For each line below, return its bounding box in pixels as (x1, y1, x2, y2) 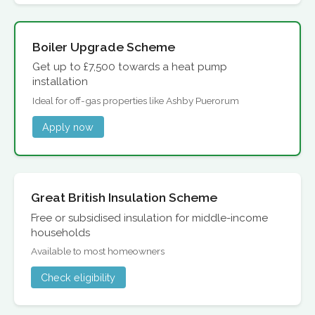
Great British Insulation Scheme (31, 189, 217, 205)
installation (32, 75, 88, 89)
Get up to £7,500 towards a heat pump (32, 60, 227, 74)
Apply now (42, 120, 94, 133)
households (31, 226, 90, 239)
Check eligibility (41, 271, 116, 284)
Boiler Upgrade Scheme (32, 39, 175, 54)
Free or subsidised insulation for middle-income (31, 211, 268, 224)
